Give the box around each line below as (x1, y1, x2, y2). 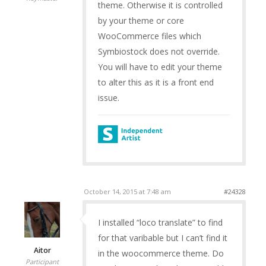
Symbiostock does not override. (97, 46, 220, 57)
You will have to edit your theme (97, 61, 222, 72)
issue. (97, 92, 119, 103)
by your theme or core (97, 15, 184, 26)
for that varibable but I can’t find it (97, 232, 227, 243)
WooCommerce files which (97, 30, 201, 42)
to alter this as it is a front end (97, 77, 214, 88)
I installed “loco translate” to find (97, 216, 223, 228)
